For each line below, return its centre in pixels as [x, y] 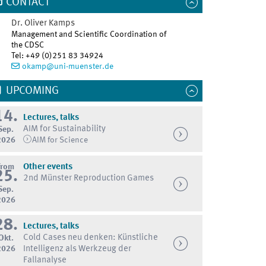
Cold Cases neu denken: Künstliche [90, 238]
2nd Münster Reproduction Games [88, 179]
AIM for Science [60, 140]
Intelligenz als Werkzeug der [77, 249]
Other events [47, 167]
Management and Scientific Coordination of [89, 35]
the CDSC [28, 45]
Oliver [36, 24]
